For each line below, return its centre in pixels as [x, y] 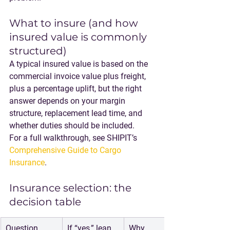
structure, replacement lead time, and [77, 113]
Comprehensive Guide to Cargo [66, 150]
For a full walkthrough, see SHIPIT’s [74, 138]
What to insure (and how [75, 23]
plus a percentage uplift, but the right [76, 89]
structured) [38, 51]
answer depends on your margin [68, 101]
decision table [45, 202]
